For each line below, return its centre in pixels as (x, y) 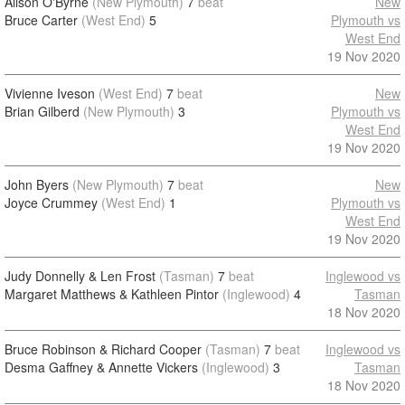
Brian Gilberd (42, 111)
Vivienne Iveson (50, 93)
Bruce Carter (41, 20)
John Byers (37, 184)
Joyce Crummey (51, 202)
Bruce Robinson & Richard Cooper (103, 349)
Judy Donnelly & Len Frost (80, 276)
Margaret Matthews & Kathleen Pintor (112, 294)
